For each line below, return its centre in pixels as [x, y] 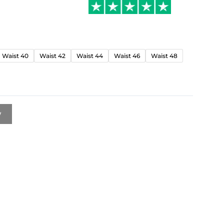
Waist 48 [164, 55]
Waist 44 [89, 55]
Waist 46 [127, 55]
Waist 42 [52, 55]
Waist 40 [15, 55]
